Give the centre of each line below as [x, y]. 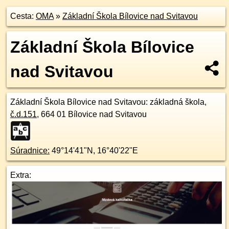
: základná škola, [176, 102]
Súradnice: [30, 151]
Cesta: [23, 16]
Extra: [21, 175]
